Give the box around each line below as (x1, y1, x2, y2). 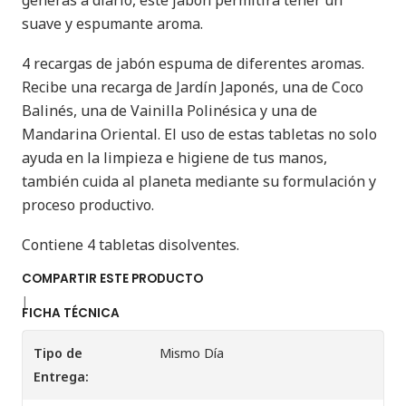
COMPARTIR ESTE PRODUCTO (22, 270, 203, 287)
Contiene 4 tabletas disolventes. (22, 235, 239, 255)
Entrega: (34, 368, 89, 385)
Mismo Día (159, 344, 225, 362)
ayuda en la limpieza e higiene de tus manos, (22, 148, 327, 168)
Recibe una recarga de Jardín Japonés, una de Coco (22, 77, 363, 97)
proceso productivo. (22, 195, 154, 215)
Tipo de (34, 344, 82, 362)
